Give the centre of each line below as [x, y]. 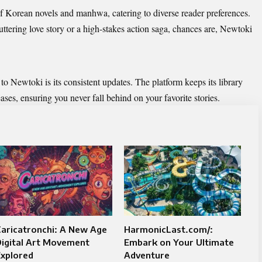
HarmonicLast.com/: [168, 230]
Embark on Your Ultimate [179, 242]
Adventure [146, 255]
